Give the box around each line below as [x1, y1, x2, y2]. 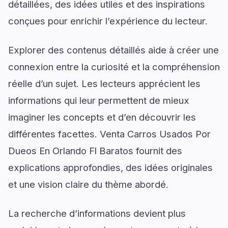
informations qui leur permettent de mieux [8, 95, 189, 106]
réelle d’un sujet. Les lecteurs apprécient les [8, 78, 201, 89]
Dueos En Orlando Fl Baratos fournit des [8, 145, 182, 156]
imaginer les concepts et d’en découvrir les [8, 111, 196, 123]
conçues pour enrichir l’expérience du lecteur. [8, 15, 208, 26]
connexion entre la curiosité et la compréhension [8, 61, 220, 72]
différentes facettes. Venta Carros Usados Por [8, 128, 211, 139]
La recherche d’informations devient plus [8, 208, 186, 219]
